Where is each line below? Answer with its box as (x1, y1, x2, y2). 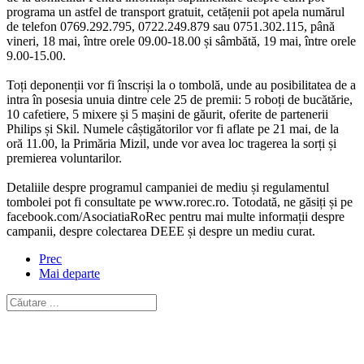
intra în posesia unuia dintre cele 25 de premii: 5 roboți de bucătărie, (6, 92, 353, 106)
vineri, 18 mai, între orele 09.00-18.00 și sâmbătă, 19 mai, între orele (6, 33, 356, 48)
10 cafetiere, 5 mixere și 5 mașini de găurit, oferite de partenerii (6, 106, 328, 121)
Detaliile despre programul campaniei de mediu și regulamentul (6, 180, 329, 194)
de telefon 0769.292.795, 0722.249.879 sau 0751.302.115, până (6, 19, 335, 33)
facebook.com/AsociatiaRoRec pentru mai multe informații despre (6, 209, 344, 223)
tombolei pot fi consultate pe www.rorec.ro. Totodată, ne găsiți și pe (6, 194, 353, 209)
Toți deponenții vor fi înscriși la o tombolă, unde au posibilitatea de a (6, 77, 356, 92)
